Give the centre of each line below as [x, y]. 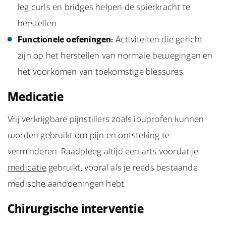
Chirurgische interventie [76, 209]
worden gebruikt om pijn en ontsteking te [89, 135]
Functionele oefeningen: [66, 39]
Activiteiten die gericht [158, 39]
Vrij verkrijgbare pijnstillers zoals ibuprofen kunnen [106, 119]
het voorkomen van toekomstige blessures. [101, 72]
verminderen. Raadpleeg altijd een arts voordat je [103, 151]
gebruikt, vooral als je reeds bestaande [122, 167]
